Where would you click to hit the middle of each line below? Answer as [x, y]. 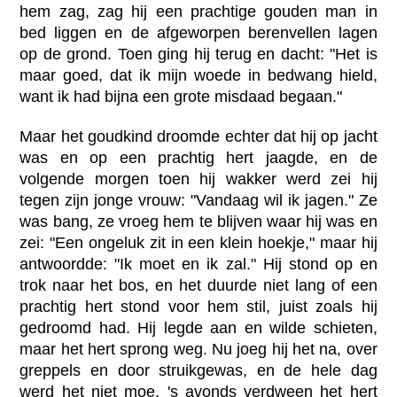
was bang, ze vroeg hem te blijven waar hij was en [198, 222]
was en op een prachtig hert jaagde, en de [198, 158]
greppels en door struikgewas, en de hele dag [198, 371]
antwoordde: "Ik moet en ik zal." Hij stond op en [198, 265]
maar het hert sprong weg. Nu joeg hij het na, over [198, 350]
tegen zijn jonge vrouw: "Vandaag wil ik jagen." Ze [198, 201]
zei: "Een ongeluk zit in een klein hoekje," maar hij [198, 243]
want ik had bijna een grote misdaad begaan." [181, 97]
